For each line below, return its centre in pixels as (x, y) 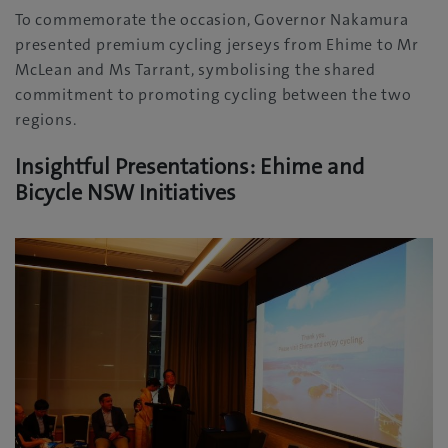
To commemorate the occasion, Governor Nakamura (212, 20)
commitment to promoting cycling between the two (213, 95)
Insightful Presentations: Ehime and (190, 167)
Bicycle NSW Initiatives (125, 193)
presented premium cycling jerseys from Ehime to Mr (217, 45)
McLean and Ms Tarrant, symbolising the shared (195, 70)
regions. (46, 120)
